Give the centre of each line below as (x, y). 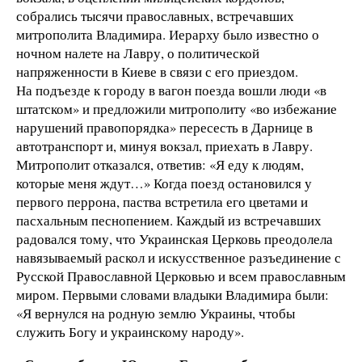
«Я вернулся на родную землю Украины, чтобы (156, 314)
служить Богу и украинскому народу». (130, 332)
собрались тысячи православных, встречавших (155, 16)
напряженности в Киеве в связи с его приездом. (157, 72)
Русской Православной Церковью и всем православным (181, 276)
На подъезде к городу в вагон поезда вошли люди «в (171, 90)
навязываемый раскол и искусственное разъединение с (179, 258)
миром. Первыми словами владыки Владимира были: (173, 295)
